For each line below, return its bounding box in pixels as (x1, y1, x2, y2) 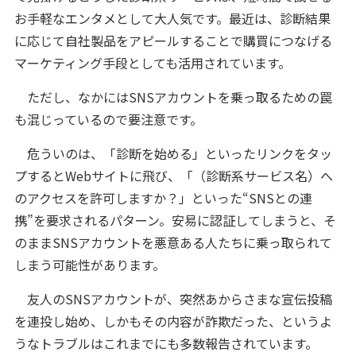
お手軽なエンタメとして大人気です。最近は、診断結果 (14, 9, 331, 29)
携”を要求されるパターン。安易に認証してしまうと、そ (14, 211, 336, 230)
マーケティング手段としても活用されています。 (14, 53, 291, 73)
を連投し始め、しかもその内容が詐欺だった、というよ (14, 311, 332, 331)
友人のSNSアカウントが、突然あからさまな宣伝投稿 (14, 289, 332, 309)
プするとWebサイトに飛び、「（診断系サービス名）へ (14, 166, 333, 186)
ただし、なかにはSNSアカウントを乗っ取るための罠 (14, 87, 332, 107)
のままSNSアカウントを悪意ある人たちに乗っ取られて (14, 233, 332, 253)
